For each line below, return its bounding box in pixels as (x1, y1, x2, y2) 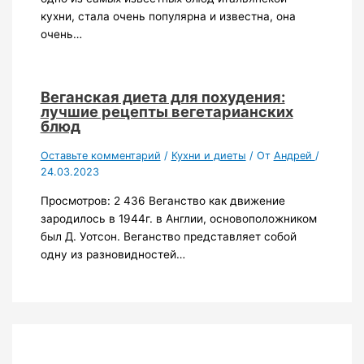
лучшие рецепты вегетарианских (40, 102, 293, 121)
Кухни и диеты (171, 149, 246, 162)
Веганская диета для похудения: (40, 88, 285, 106)
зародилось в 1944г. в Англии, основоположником (40, 212, 317, 226)
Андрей (273, 149, 315, 162)
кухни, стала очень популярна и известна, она (40, 10, 296, 24)
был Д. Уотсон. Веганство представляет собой (40, 230, 297, 244)
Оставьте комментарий (40, 149, 161, 162)
